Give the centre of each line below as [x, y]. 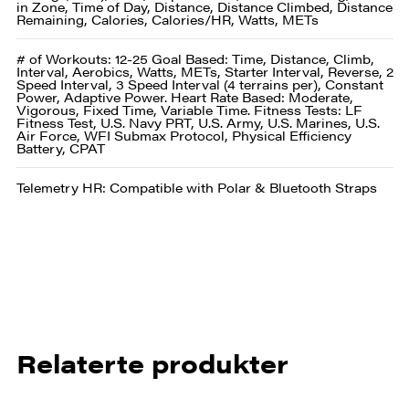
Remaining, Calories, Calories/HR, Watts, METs [167, 19]
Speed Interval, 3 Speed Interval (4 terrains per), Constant [199, 84]
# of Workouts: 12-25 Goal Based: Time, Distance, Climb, [195, 58]
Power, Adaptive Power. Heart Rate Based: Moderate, [184, 96]
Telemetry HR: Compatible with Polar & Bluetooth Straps [196, 187]
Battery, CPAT [60, 147]
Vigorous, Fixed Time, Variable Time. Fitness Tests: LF [189, 109]
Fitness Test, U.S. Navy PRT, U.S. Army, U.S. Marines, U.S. [198, 122]
